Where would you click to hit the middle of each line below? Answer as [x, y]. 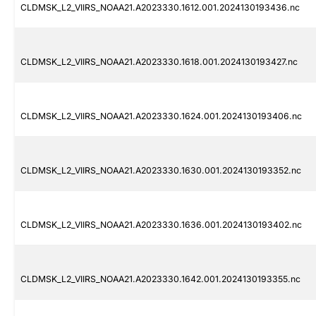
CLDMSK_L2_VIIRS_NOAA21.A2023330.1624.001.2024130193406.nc [161, 116]
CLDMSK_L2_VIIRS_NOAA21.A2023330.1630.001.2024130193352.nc [161, 171]
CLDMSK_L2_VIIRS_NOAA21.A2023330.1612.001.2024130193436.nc [160, 8]
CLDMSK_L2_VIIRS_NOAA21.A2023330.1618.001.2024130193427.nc [159, 62]
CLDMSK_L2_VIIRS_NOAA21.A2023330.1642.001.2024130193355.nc [160, 279]
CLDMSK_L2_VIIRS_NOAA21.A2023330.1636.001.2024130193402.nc [161, 225]
